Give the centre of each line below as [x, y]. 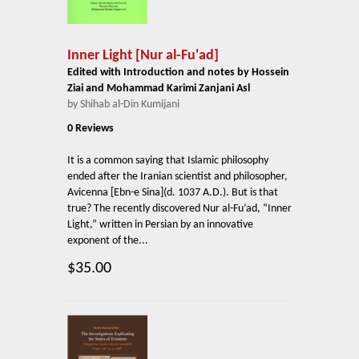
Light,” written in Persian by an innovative [160, 225]
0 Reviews [91, 129]
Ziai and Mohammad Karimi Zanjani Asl [159, 89]
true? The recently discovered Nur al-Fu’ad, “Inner [179, 209]
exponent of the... [108, 241]
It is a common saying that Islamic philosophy [168, 161]
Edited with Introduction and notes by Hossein [178, 73]
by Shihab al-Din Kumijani [123, 105]
